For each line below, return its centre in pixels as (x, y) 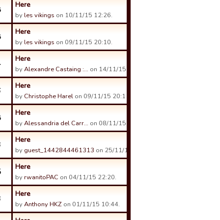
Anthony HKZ (43, 204)
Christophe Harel (49, 96)
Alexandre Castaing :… (56, 69)
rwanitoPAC (41, 177)
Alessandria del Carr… (56, 123)
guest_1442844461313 (59, 150)
